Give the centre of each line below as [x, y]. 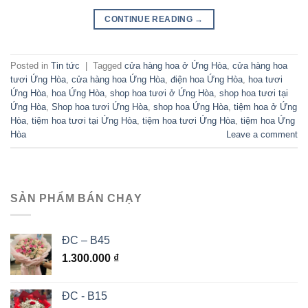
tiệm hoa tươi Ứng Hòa [189, 120]
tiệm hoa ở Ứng [265, 107]
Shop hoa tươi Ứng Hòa [100, 107]
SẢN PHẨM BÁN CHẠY [76, 198]
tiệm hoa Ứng [268, 120]
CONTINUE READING [150, 19]
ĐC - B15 [85, 296]
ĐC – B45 [86, 241]
